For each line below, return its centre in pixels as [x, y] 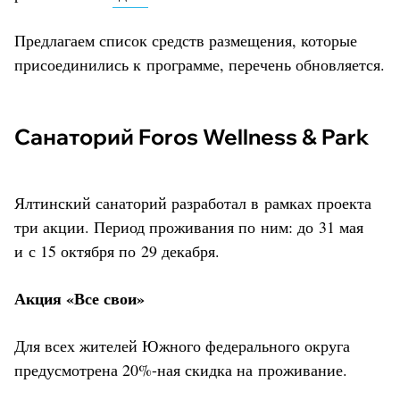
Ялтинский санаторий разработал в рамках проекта [193, 202]
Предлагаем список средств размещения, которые [186, 40]
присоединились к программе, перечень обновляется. [200, 64]
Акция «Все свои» [79, 298]
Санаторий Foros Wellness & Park [200, 136]
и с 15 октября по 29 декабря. [117, 250]
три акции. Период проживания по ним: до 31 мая [189, 226]
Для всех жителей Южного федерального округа [182, 345]
